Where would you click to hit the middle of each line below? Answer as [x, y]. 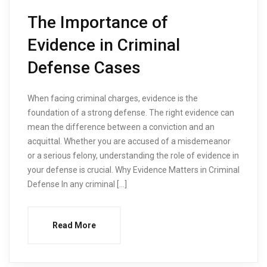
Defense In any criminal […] [77, 184]
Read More [74, 225]
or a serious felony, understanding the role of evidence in [133, 155]
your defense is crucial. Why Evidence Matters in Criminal [133, 170]
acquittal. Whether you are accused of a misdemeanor [129, 141]
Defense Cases [84, 67]
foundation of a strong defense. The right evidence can [131, 112]
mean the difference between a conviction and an [121, 127]
